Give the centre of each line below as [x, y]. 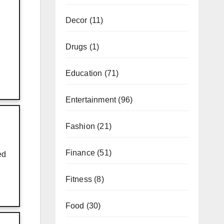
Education [84, 73]
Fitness [78, 179]
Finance [80, 152]
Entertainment [91, 99]
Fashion [80, 126]
